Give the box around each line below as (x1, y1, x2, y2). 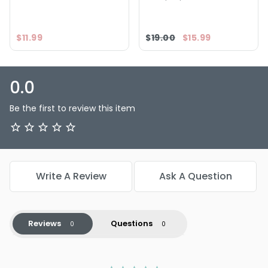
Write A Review (35, 169, 106, 183)
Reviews (28, 217, 61, 229)
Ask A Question (159, 169, 232, 183)
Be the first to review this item (10, 102, 135, 114)
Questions (110, 217, 153, 229)
